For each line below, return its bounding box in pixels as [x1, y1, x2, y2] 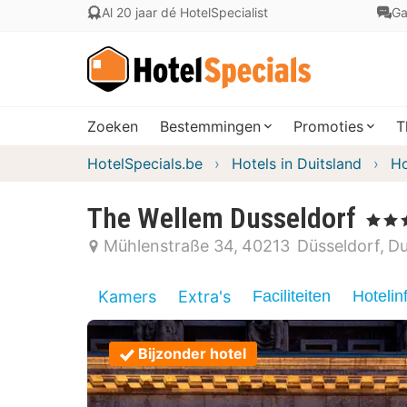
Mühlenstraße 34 [104, 236, 233, 255]
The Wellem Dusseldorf [87, 201, 356, 235]
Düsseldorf [297, 236, 380, 255]
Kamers [98, 287, 156, 306]
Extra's [178, 287, 231, 306]
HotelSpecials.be [87, 154, 203, 173]
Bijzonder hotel [138, 344, 246, 362]
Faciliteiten [253, 287, 331, 305]
